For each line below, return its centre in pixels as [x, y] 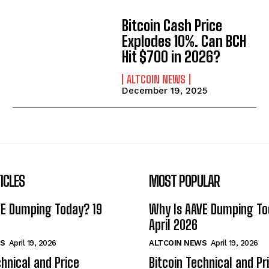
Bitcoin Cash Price [172, 25]
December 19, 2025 [165, 90]
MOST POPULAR [184, 181]
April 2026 [173, 225]
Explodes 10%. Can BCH [184, 41]
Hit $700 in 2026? [171, 56]
